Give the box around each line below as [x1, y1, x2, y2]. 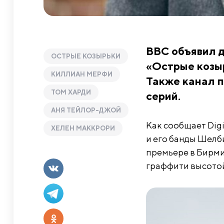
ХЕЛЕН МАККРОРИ [51, 124, 115, 132]
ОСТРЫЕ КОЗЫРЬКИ [51, 52, 120, 60]
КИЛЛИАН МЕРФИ [51, 70, 112, 78]
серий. [146, 89, 180, 102]
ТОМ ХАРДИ [51, 88, 91, 96]
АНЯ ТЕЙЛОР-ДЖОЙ [51, 106, 121, 114]
